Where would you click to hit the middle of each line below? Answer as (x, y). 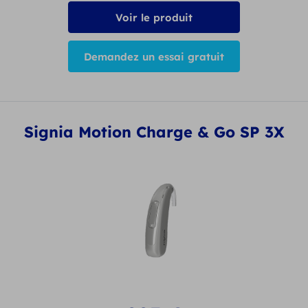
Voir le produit (154, 17)
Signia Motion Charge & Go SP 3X (154, 132)
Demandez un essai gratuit (154, 56)
